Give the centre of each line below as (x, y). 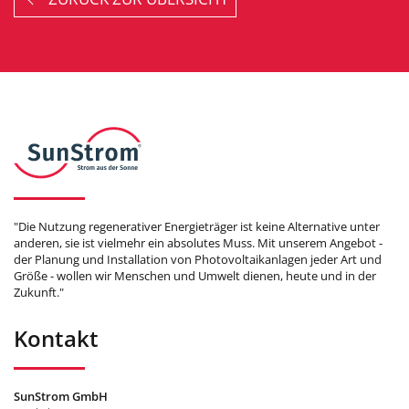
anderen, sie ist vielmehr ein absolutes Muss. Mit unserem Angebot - (198, 242)
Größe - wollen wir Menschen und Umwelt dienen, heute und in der (195, 275)
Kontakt (56, 338)
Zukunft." (39, 292)
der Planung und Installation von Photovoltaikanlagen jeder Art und (198, 259)
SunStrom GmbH (61, 396)
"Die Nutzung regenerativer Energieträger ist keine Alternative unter (197, 226)
